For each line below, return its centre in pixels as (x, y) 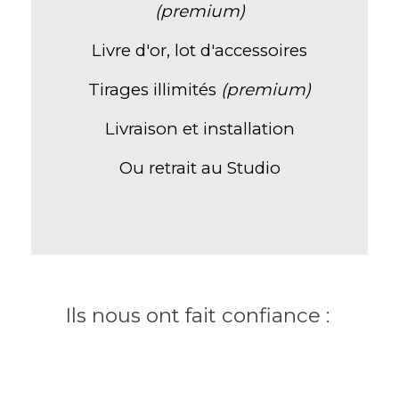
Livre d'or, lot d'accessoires (199, 50)
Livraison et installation (199, 128)
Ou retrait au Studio (199, 167)
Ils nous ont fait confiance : (199, 316)
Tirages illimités (155, 89)
